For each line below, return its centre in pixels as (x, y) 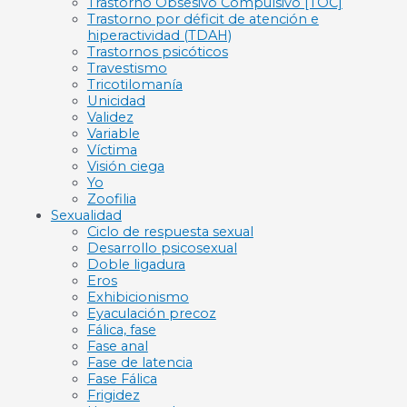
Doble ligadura (136, 265)
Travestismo (127, 69)
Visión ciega (125, 167)
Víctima (112, 150)
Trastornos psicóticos (157, 52)
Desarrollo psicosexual (162, 248)
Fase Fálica (122, 379)
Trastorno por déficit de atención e (203, 20)
